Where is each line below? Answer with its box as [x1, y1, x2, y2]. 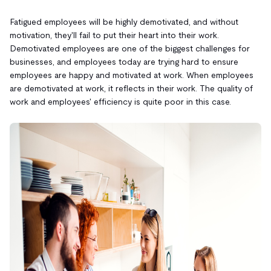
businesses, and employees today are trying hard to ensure [10, 56, 238, 67]
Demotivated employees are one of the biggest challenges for [10, 43, 250, 53]
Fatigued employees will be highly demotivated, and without [10, 16, 238, 27]
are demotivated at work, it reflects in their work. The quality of [10, 83, 253, 93]
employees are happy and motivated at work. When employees [10, 70, 253, 80]
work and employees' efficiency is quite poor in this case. [10, 96, 231, 106]
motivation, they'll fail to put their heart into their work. [10, 30, 219, 40]
